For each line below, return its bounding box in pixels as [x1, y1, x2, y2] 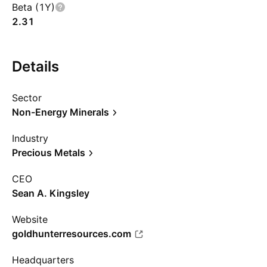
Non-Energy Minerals [12, 106, 109, 118]
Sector [12, 92, 42, 104]
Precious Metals [12, 147, 85, 159]
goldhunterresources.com [12, 228, 131, 240]
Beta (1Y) [12, 1, 55, 13]
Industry [12, 132, 48, 144]
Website [12, 213, 48, 225]
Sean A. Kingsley [12, 187, 89, 199]
